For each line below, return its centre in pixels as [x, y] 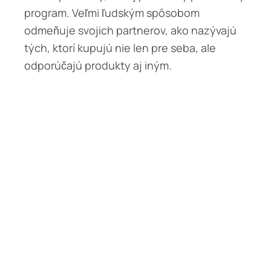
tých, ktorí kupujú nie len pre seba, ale [120, 47]
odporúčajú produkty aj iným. [98, 65]
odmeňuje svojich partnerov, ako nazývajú [130, 30]
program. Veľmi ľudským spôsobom [112, 12]
